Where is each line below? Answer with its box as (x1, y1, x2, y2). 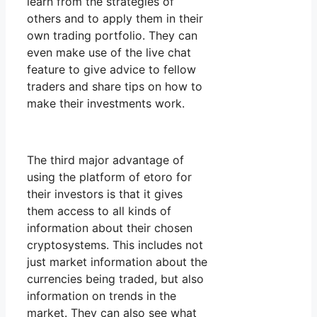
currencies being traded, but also (27, 272, 204, 287)
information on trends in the (27, 289, 176, 304)
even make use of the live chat (27, 45, 191, 60)
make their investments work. (27, 96, 185, 111)
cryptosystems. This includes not (27, 238, 203, 253)
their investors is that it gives (27, 187, 183, 202)
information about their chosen (27, 221, 192, 236)
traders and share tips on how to (27, 79, 202, 94)
